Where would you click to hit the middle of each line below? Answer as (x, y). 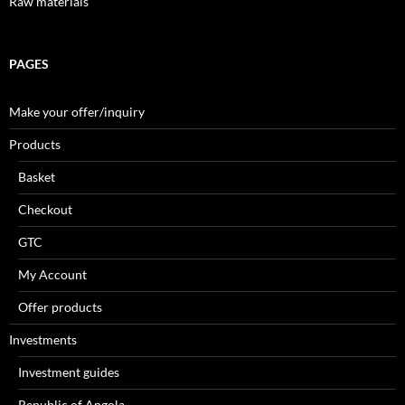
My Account (52, 275)
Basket (37, 177)
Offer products (60, 307)
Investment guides (69, 372)
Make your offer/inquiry (77, 112)
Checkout (45, 210)
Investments (43, 340)
